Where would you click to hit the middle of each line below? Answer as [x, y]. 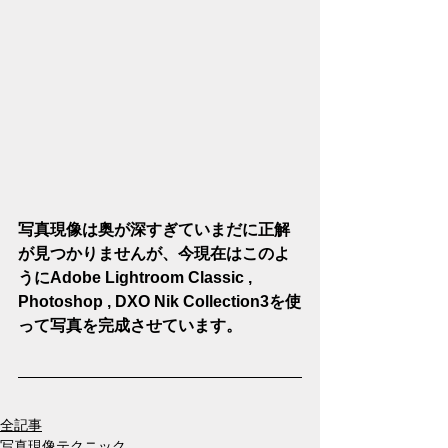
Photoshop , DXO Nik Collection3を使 [159, 301]
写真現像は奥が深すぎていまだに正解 [154, 229]
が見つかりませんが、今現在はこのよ [154, 253]
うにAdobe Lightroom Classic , [137, 277]
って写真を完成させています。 [130, 325]
